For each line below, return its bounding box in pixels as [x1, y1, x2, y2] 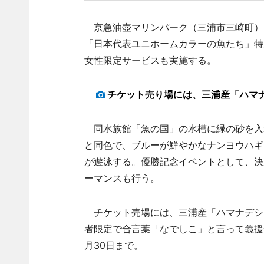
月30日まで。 [84, 239, 143, 251]
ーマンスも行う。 [84, 172, 160, 184]
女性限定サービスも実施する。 [84, 54, 216, 66]
